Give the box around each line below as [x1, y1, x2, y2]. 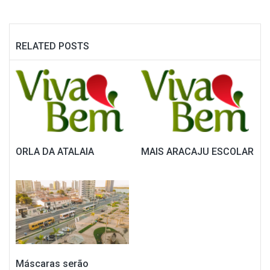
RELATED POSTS [16, 40, 89, 52]
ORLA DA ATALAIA [16, 146, 94, 158]
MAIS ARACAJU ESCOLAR [141, 146, 254, 158]
